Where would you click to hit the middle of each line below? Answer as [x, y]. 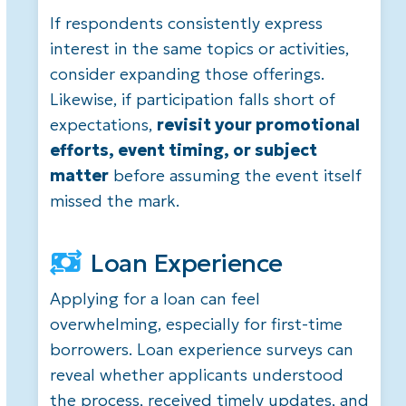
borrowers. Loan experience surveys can [201, 349]
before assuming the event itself [235, 175]
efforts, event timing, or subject [183, 150]
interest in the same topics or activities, [199, 48]
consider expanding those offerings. [187, 73]
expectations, [103, 124]
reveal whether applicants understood [196, 374]
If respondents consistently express [186, 23]
